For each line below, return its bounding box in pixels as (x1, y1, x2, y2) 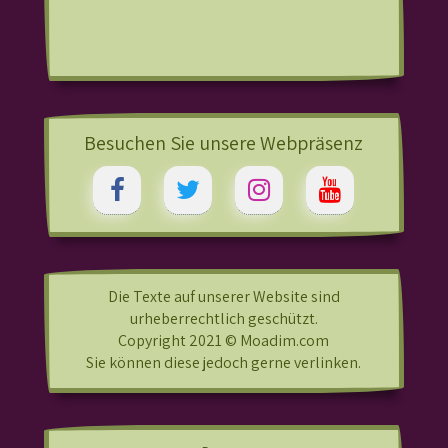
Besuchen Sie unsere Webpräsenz (84, 130, 364, 157)
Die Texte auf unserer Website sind (107, 286, 340, 308)
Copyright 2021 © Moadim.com (118, 330, 330, 352)
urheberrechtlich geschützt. (129, 308, 318, 330)
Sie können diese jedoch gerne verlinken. (86, 352, 362, 374)
